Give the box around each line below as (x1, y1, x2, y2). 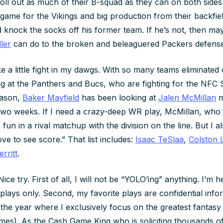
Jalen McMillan (158, 92, 216, 103)
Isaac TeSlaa (135, 134, 184, 144)
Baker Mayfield (22, 92, 79, 103)
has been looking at (79, 92, 158, 103)
